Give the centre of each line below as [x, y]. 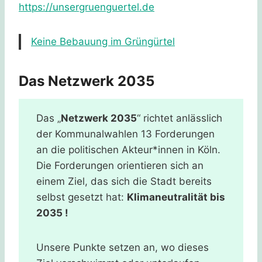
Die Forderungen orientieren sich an [120, 165]
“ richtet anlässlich [180, 118]
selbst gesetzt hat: [82, 197]
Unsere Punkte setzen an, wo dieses [123, 247]
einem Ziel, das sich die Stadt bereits [124, 181]
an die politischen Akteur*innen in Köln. [128, 149]
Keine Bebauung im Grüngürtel [103, 41]
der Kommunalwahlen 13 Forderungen [125, 134]
